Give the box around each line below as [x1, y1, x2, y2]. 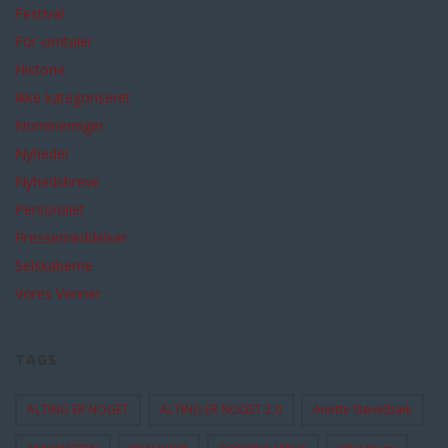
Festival [15, 4, 64, 23]
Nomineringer [15, 116, 104, 135]
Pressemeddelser [15, 228, 127, 247]
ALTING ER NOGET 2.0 [160, 401, 282, 418]
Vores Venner [15, 284, 101, 303]
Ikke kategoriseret [15, 88, 131, 107]
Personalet [15, 200, 85, 219]
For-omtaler [15, 32, 93, 51]
